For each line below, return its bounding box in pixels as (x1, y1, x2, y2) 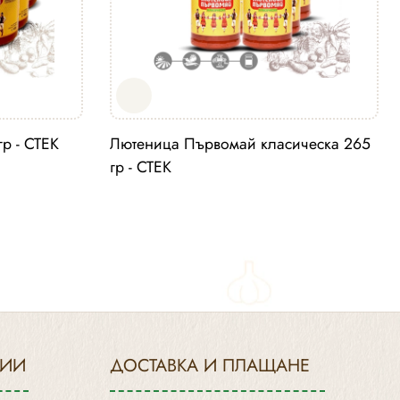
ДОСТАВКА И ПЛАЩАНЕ (109, 353, 310, 379)
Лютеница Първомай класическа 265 (109, 132, 371, 156)
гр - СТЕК (109, 155, 171, 179)
